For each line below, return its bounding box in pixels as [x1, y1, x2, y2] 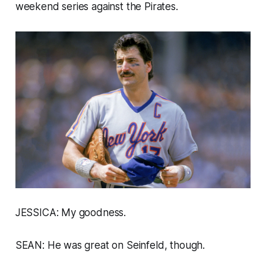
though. [170, 239, 205, 252]
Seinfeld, [126, 239, 170, 252]
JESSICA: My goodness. [15, 207, 126, 219]
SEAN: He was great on [15, 239, 126, 252]
